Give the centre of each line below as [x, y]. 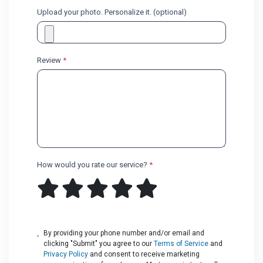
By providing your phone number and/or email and [124, 233]
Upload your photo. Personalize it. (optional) [112, 12]
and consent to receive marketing [144, 254]
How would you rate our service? [93, 164]
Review [50, 60]
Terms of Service [181, 243]
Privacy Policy [66, 254]
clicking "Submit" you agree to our [99, 243]
